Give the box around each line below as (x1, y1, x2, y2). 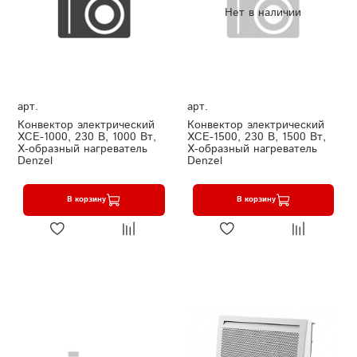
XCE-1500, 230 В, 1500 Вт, (186, 128, 326, 145)
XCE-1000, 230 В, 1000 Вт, (18, 128, 156, 145)
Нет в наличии (225, 4, 302, 21)
